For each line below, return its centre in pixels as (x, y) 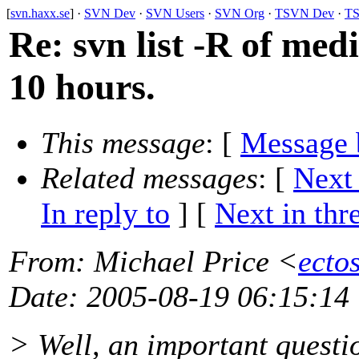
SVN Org (240, 13)
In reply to (105, 214)
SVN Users (175, 13)
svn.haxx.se (40, 13)
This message (123, 143)
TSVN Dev (305, 13)
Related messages (149, 178)
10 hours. (82, 87)
